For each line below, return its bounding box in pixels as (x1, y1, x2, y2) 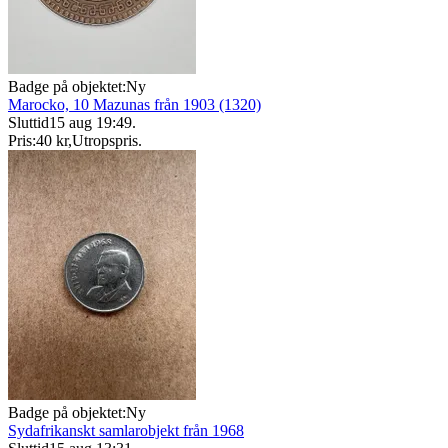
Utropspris (72, 131, 138, 149)
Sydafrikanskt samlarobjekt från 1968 (8, 421, 244, 439)
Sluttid (8, 113, 49, 131)
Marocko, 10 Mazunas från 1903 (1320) (8, 95, 261, 113)
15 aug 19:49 (49, 113, 132, 131)
